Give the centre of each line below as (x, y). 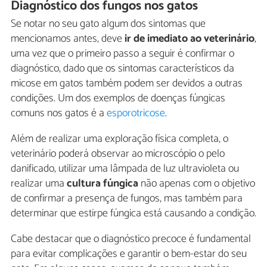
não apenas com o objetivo (197, 184)
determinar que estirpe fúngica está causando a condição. (133, 214)
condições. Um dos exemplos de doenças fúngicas (118, 99)
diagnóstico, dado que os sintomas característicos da (122, 69)
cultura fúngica (103, 184)
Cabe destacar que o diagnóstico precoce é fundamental (131, 239)
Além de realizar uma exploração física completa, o (119, 139)
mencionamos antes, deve (66, 39)
